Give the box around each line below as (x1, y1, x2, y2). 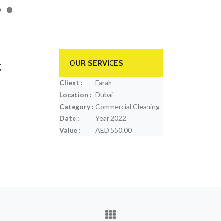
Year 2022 (93, 114, 126, 122)
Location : (59, 90, 92, 99)
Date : (59, 114, 79, 122)
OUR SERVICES (69, 58, 123, 68)
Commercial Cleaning (93, 102, 160, 110)
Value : (59, 126, 81, 134)
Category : (59, 102, 94, 110)
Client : (59, 78, 83, 87)
